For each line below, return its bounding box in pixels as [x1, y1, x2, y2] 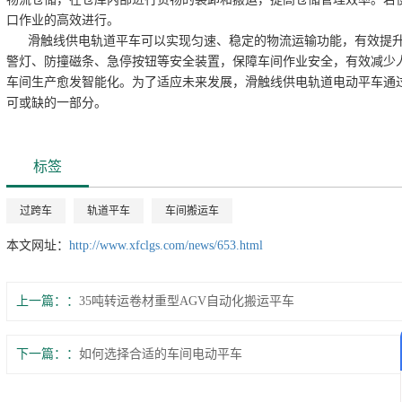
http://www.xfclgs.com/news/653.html [68, 238, 263, 252]
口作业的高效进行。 [5, 13, 119, 27]
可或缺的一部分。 [5, 95, 107, 109]
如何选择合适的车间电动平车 [78, 346, 242, 361]
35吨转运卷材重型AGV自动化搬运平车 [78, 293, 294, 308]
